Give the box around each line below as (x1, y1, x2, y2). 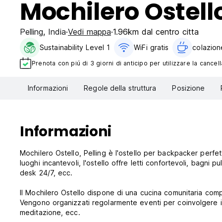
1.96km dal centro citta (113, 27, 199, 37)
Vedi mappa (68, 27, 111, 37)
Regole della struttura (84, 84, 157, 93)
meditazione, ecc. (20, 208, 80, 217)
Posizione (172, 84, 205, 93)
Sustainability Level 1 (40, 43, 111, 52)
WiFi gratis (134, 43, 169, 52)
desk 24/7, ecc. (20, 168, 73, 177)
